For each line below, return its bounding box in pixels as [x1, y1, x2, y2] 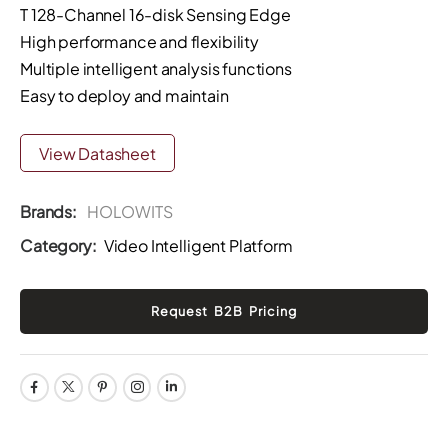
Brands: [20, 201, 80, 223]
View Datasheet [39, 142, 156, 164]
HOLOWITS [86, 201, 173, 223]
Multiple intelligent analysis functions [20, 57, 292, 79]
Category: [20, 234, 97, 256]
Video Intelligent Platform [103, 234, 293, 256]
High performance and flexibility [20, 30, 259, 52]
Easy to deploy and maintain [20, 84, 229, 106]
